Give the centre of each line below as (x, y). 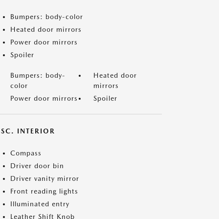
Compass (26, 153)
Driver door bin (37, 166)
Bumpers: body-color (47, 17)
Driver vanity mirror (45, 178)
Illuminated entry (40, 204)
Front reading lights (44, 191)
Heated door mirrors (46, 29)
